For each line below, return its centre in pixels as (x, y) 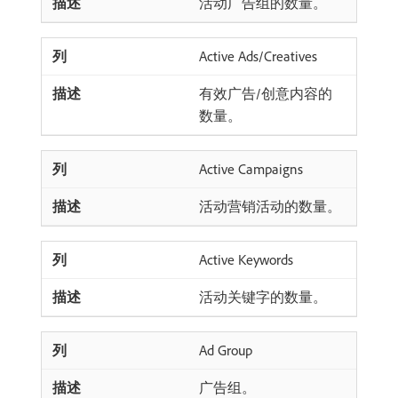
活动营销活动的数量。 (270, 206)
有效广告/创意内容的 (266, 93)
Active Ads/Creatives (258, 56)
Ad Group (226, 350)
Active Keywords (246, 259)
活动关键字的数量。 (263, 297)
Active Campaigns (251, 169)
